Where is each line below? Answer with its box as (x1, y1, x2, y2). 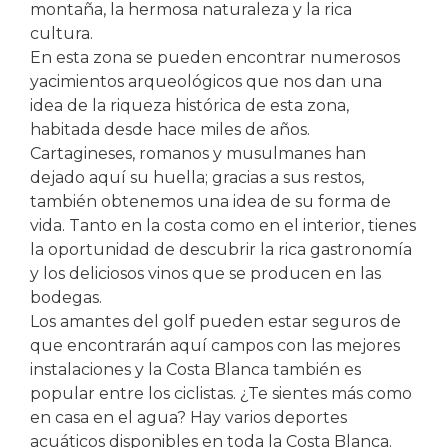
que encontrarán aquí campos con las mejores (30, 336, 400, 355)
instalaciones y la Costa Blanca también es (30, 360, 361, 379)
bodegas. (30, 288, 102, 307)
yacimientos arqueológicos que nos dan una (30, 72, 382, 91)
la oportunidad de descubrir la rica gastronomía (30, 240, 412, 259)
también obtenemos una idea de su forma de (30, 192, 391, 211)
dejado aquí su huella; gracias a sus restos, (30, 168, 364, 187)
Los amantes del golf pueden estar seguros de (30, 312, 401, 331)
